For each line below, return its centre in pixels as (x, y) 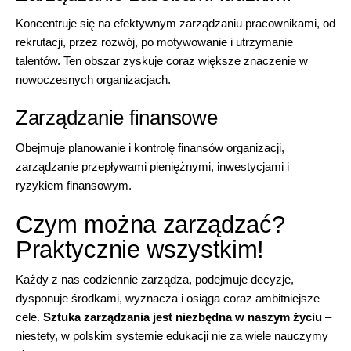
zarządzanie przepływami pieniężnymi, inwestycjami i (152, 166)
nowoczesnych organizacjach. (93, 80)
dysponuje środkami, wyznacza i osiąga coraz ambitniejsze (168, 299)
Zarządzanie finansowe (117, 118)
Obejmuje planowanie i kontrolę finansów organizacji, (150, 147)
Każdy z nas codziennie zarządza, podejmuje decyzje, (155, 280)
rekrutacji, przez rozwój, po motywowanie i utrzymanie (154, 42)
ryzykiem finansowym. (74, 185)
